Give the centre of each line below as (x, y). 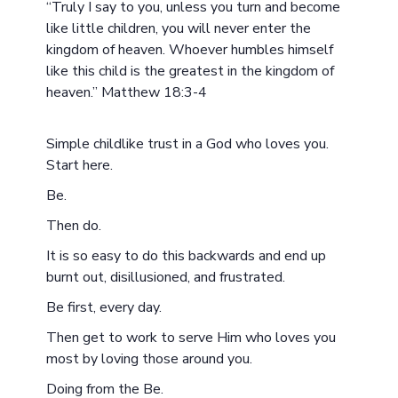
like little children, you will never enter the (179, 28)
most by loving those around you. (150, 359)
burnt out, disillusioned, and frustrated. (166, 277)
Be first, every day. (104, 307)
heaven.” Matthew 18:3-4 (127, 92)
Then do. (74, 226)
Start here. (80, 165)
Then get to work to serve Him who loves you (191, 338)
